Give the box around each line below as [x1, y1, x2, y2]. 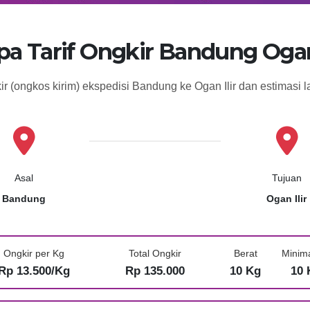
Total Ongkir [128, 248, 181, 259]
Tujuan [271, 172, 302, 183]
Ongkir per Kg [3, 248, 65, 259]
